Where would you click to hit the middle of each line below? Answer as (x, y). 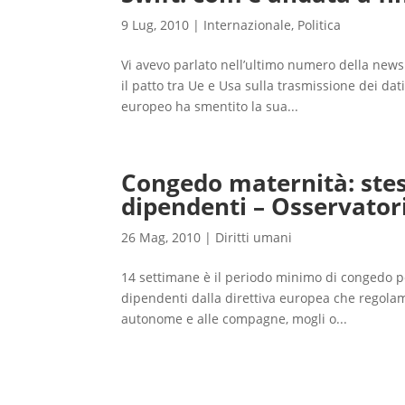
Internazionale (248, 25)
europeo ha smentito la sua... (210, 106)
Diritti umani (254, 237)
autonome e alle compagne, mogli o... (235, 319)
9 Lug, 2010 (155, 25)
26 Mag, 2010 (161, 237)
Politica (320, 25)
